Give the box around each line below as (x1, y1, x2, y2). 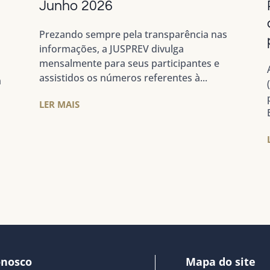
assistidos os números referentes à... (39, 71, 207, 85)
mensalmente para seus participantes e (39, 57, 219, 71)
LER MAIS (39, 98, 80, 111)
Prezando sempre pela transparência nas (39, 28, 227, 42)
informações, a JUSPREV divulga (39, 42, 184, 56)
